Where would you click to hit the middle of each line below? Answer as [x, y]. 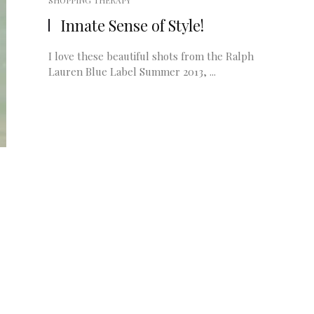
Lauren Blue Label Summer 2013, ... [132, 71]
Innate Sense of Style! [132, 25]
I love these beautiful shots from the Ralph [151, 56]
